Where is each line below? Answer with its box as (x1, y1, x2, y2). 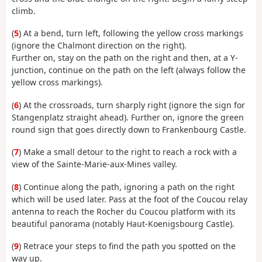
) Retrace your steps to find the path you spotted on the (19, 240, 236, 252)
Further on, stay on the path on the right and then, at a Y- (12, 52, 238, 64)
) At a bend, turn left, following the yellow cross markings (19, 27, 243, 39)
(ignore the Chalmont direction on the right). (12, 40, 187, 51)
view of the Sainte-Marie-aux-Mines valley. (12, 158, 177, 170)
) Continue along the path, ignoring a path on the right (19, 181, 235, 192)
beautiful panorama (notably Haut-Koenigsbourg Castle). (12, 218, 235, 229)
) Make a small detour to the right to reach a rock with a (19, 146, 237, 158)
